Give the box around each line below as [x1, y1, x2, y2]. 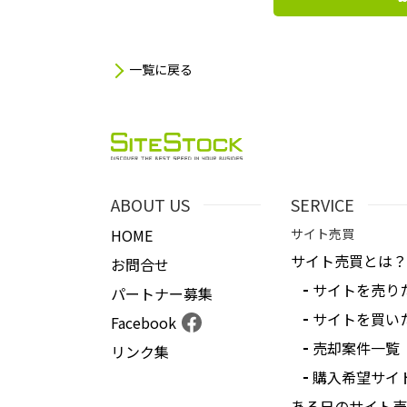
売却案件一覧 [312, 337, 400, 359]
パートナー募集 [111, 283, 213, 304]
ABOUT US [111, 193, 190, 216]
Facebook [111, 312, 176, 333]
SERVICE [290, 193, 354, 216]
